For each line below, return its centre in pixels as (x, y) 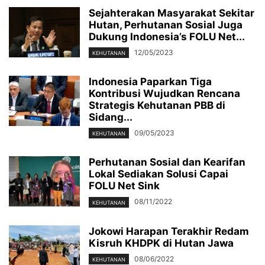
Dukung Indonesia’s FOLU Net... (167, 36)
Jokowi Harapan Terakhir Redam (169, 231)
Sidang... (111, 117)
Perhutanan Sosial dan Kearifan (167, 162)
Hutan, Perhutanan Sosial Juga (166, 25)
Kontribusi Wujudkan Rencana (164, 94)
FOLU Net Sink (124, 186)
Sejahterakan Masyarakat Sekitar (172, 13)
